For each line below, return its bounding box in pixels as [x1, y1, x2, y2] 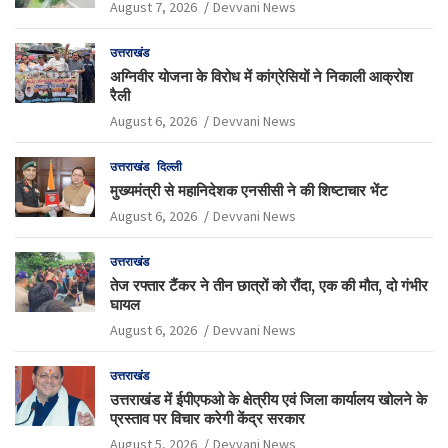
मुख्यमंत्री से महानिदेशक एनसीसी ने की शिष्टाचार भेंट [110, 180, 388, 200]
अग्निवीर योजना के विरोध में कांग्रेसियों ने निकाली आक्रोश [110, 66, 413, 86]
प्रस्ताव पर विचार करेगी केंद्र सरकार [110, 408, 305, 428]
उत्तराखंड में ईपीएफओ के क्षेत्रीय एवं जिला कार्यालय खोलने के [110, 389, 427, 409]
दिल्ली [157, 158, 182, 174]
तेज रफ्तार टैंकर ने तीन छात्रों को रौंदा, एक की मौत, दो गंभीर [110, 275, 428, 295]
